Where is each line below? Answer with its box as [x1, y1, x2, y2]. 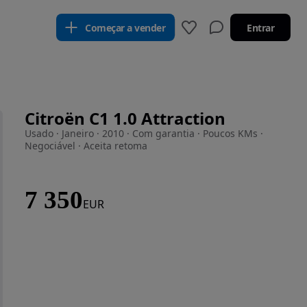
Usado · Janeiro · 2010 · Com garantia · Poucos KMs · [25, 127, 263, 140]
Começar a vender [85, 21, 165, 34]
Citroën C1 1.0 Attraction [25, 107, 225, 130]
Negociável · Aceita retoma [25, 139, 147, 152]
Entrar [247, 21, 274, 34]
